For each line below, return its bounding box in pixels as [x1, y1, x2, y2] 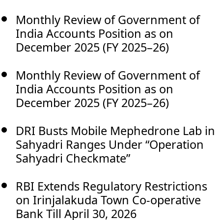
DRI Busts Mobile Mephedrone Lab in [16, 122, 215, 138]
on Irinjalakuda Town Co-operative [16, 192, 201, 208]
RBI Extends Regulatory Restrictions [16, 178, 207, 194]
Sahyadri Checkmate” [16, 150, 130, 166]
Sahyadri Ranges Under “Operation [16, 136, 204, 152]
